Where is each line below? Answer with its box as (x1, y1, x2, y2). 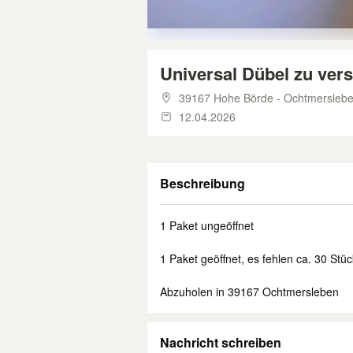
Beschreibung (160, 174, 245, 192)
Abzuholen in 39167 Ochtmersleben (160, 284, 339, 299)
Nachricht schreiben (160, 333, 281, 351)
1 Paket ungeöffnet (160, 217, 254, 233)
